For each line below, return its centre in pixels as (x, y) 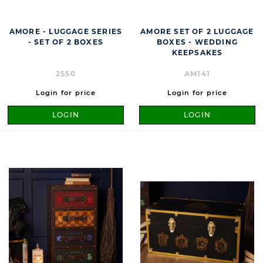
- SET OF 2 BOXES (66, 42)
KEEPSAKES (197, 53)
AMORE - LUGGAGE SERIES (66, 32)
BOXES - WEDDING (197, 42)
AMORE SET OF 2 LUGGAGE (197, 32)
